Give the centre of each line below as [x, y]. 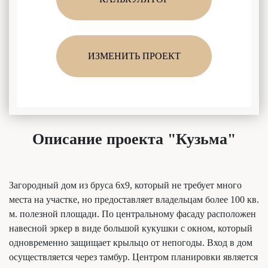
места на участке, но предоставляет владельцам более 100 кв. [134, 200]
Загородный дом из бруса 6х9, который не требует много [125, 185]
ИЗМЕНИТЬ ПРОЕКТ [134, 56]
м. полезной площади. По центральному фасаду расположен [133, 214]
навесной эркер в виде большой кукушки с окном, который [131, 229]
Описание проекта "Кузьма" [134, 139]
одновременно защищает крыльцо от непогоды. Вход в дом [131, 243]
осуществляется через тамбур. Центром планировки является [133, 257]
